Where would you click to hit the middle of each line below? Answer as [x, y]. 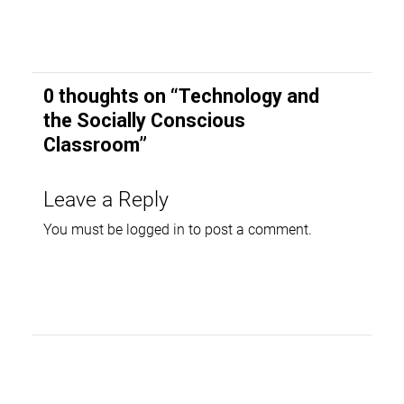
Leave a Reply [106, 198]
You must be [85, 229]
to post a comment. [248, 229]
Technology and [249, 96]
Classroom [91, 145]
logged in [156, 229]
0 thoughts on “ [111, 96]
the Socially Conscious [144, 121]
